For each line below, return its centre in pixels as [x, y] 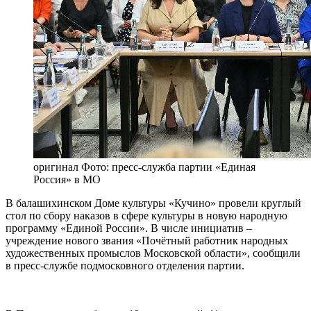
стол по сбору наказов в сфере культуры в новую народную [146, 216]
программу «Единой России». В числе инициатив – [129, 228]
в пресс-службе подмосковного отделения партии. [125, 266]
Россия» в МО [67, 180]
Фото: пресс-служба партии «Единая [167, 167]
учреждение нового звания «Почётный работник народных [147, 241]
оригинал [56, 167]
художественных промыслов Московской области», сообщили [153, 253]
